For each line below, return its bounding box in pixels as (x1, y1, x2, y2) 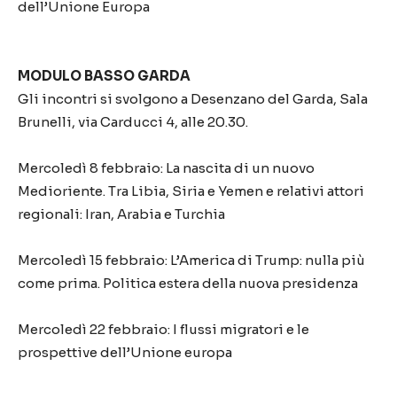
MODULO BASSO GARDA (18, 67, 191, 84)
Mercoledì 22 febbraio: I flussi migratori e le (18, 321, 309, 338)
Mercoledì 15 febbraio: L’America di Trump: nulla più (18, 252, 365, 269)
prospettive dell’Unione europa (18, 344, 232, 361)
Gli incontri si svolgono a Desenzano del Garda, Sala (18, 90, 368, 107)
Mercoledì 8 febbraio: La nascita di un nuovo (18, 160, 315, 176)
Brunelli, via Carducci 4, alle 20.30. (18, 113, 253, 130)
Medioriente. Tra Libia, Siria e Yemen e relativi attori (18, 183, 364, 199)
